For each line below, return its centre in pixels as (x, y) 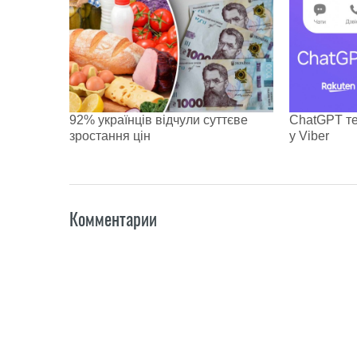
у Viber (309, 135)
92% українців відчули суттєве (159, 120)
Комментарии (113, 219)
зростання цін (110, 135)
